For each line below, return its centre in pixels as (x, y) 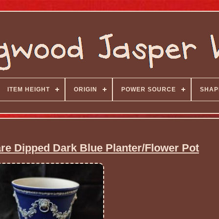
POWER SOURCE (148, 89)
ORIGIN (85, 89)
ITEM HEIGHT (28, 89)
